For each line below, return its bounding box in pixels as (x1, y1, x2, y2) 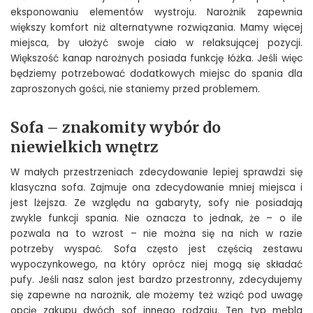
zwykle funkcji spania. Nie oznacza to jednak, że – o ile (10, 212, 303, 226)
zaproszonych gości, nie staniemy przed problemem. (10, 82, 260, 96)
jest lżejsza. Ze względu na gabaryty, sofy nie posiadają (10, 196, 303, 210)
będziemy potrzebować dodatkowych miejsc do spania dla (10, 66, 303, 80)
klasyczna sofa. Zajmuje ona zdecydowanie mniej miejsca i (10, 181, 303, 195)
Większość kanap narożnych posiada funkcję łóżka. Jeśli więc (10, 51, 303, 65)
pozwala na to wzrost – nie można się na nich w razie (10, 227, 303, 241)
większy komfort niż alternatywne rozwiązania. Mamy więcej (10, 20, 303, 34)
